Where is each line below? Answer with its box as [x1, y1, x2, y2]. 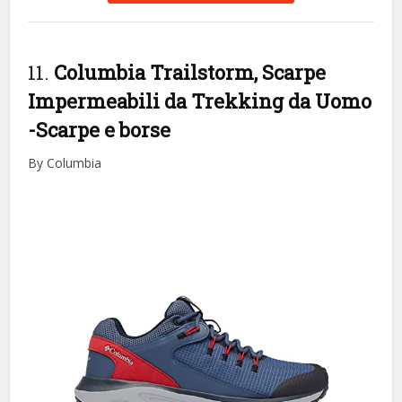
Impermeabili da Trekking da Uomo [28, 88, 372, 115]
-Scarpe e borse [28, 117, 171, 144]
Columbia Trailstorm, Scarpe [54, 59, 327, 86]
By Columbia [28, 154, 102, 172]
